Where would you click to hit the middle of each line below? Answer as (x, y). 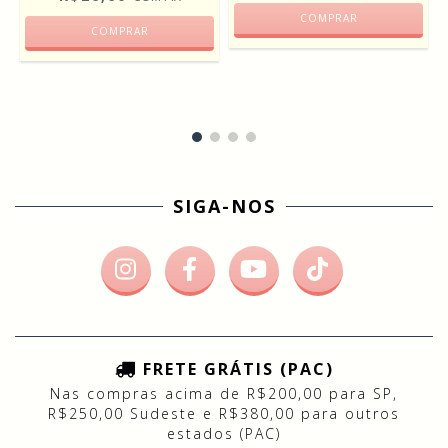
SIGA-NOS (224, 206)
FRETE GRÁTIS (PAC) (238, 369)
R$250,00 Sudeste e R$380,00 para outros (224, 413)
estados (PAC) (224, 433)
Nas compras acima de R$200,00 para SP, (224, 393)
